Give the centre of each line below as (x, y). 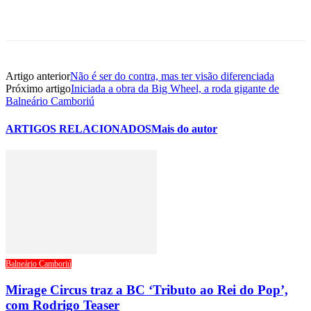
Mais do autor (184, 128)
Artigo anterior (38, 76)
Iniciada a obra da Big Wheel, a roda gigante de (175, 89)
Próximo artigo (38, 89)
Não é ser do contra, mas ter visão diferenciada (172, 76)
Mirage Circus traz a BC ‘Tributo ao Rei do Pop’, (147, 289)
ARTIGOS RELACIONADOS (78, 128)
